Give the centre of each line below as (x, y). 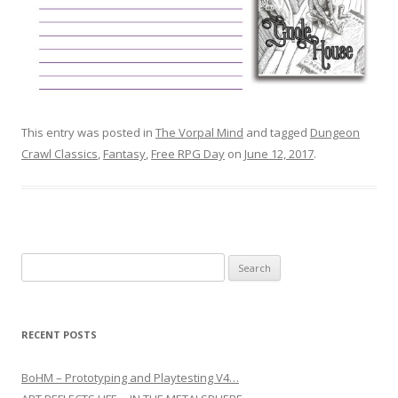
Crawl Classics (60, 154)
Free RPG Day (188, 154)
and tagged (277, 133)
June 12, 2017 (279, 154)
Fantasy (124, 154)
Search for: (51, 264)
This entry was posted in (88, 133)
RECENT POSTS (59, 335)
